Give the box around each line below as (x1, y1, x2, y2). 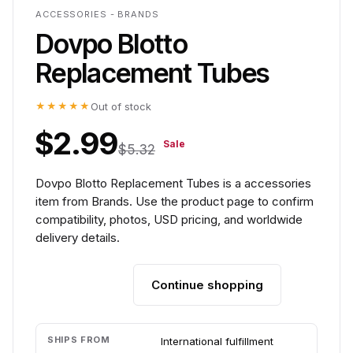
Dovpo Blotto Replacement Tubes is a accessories (35, 176, 311, 191)
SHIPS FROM (47, 334, 110, 345)
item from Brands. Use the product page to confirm (35, 194, 314, 209)
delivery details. (35, 230, 120, 245)
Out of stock (91, 100, 151, 113)
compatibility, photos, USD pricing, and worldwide (35, 212, 303, 227)
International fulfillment (161, 335, 273, 347)
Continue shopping (151, 277, 263, 292)
